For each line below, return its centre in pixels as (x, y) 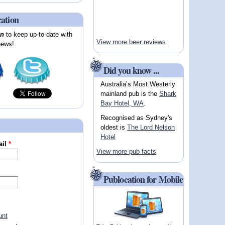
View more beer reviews (131, 42)
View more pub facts (127, 152)
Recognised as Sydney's (136, 118)
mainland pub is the (130, 93)
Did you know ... (132, 70)
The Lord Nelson (151, 127)
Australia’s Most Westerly (138, 84)
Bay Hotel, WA (122, 103)
